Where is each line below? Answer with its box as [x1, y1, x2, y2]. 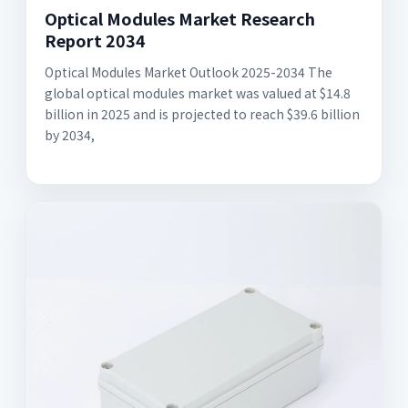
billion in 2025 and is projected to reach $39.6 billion [45, 105, 360, 123]
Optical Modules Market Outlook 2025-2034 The [45, 63, 332, 81]
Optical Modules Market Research [45, 6, 315, 30]
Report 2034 [45, 28, 146, 52]
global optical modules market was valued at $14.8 [45, 84, 351, 102]
